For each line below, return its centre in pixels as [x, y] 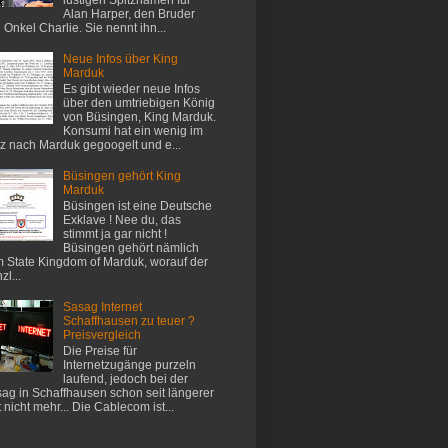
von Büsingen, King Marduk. [139, 117]
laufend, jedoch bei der [125, 379]
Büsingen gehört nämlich [130, 248]
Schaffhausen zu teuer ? [128, 321]
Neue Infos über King [120, 58]
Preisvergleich [101, 335]
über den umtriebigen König [138, 103]
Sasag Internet [102, 307]
